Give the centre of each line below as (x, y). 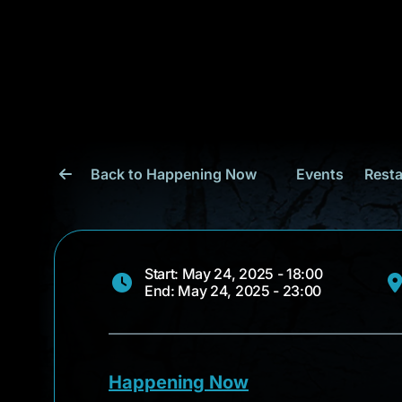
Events (319, 174)
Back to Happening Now (174, 174)
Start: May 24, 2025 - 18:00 (234, 274)
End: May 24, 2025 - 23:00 (233, 291)
